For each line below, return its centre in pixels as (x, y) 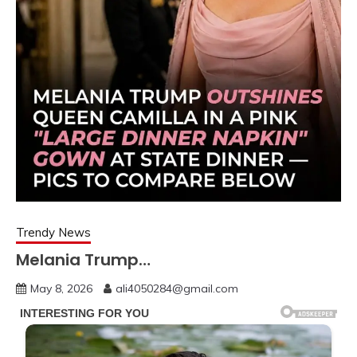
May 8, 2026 (61, 288)
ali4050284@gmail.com (177, 288)
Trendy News (53, 232)
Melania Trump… (83, 260)
